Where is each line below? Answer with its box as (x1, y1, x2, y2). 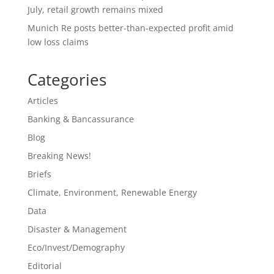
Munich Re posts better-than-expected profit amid (27, 22, 234, 34)
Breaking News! (27, 150, 91, 161)
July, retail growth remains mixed (27, 4, 163, 15)
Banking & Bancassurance (27, 113, 134, 125)
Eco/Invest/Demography (27, 242, 125, 253)
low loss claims (27, 36, 89, 48)
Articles (27, 95, 58, 106)
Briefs (27, 168, 51, 180)
